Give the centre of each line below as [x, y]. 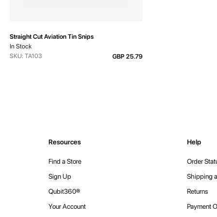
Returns [198, 192]
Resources [65, 142]
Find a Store [65, 162]
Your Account [67, 207]
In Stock [21, 46]
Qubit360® [64, 192]
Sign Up [60, 177]
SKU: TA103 [26, 56]
